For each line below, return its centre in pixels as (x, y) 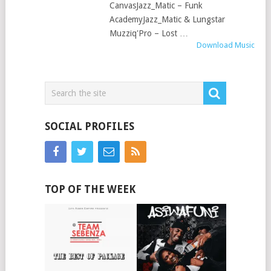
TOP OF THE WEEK (90, 189)
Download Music (225, 45)
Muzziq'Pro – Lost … (149, 33)
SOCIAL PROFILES (89, 126)
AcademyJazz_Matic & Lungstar (167, 19)
